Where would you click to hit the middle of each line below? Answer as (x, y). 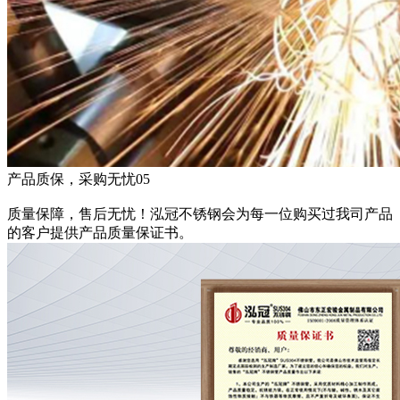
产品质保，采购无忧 (71, 179)
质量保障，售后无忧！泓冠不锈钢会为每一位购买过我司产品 (200, 214)
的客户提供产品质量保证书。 (100, 233)
